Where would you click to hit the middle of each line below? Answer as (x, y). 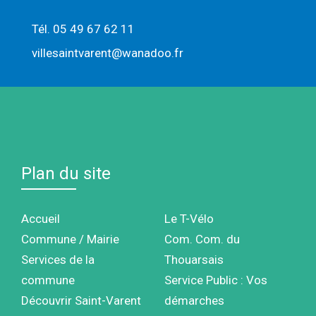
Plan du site (66, 173)
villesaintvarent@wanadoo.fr (107, 53)
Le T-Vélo (189, 218)
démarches (194, 300)
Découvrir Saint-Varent (81, 300)
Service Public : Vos (215, 280)
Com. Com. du (202, 239)
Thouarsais (194, 259)
